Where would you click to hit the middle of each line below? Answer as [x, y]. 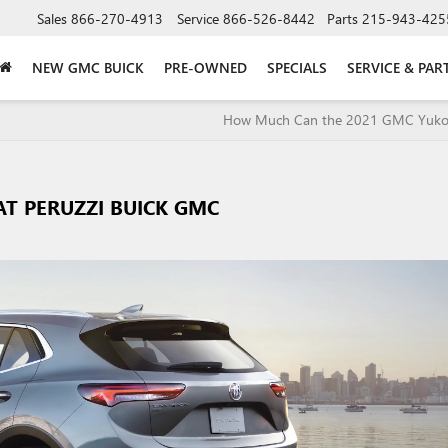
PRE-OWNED [205, 67]
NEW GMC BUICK [88, 67]
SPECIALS [297, 67]
